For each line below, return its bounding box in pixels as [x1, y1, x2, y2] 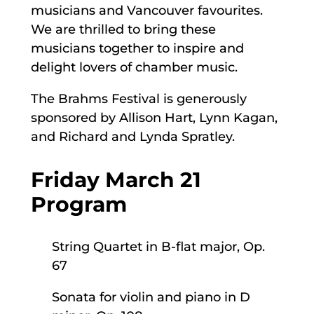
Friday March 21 [30, 167, 201, 193]
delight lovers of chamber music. [30, 60, 238, 76]
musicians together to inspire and [30, 41, 244, 57]
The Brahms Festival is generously [30, 91, 247, 107]
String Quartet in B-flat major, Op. [51, 238, 265, 254]
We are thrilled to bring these [30, 22, 216, 38]
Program [30, 191, 127, 217]
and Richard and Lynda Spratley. [30, 129, 235, 145]
